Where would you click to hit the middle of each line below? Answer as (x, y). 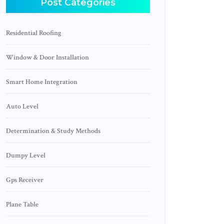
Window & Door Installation (47, 57)
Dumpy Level (26, 155)
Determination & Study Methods (53, 131)
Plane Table (22, 204)
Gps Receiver (25, 180)
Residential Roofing (34, 33)
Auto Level (22, 106)
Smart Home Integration (42, 82)
